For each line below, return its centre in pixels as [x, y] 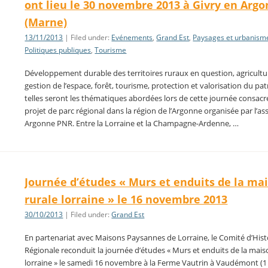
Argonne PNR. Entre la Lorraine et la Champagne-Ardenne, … [132, 123]
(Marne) [46, 22]
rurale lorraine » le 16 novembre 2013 [126, 200]
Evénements [132, 37]
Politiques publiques [58, 50]
